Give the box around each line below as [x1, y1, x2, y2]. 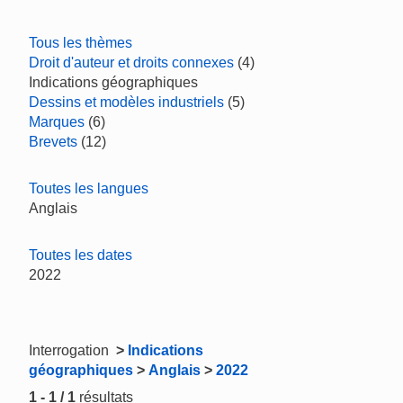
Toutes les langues [29, 181, 148, 196]
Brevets [29, 134, 77, 149]
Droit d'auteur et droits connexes [29, 55, 234, 70]
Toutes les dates [29, 247, 132, 263]
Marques [29, 114, 85, 130]
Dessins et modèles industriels [29, 94, 224, 110]
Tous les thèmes [29, 35, 132, 50]
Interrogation [29, 343, 112, 358]
